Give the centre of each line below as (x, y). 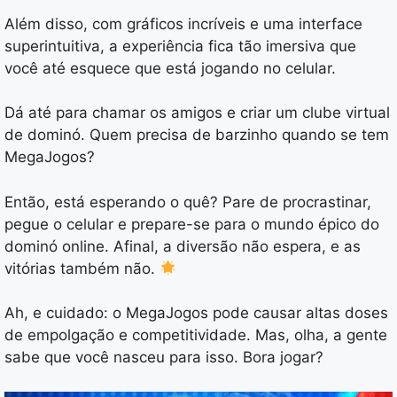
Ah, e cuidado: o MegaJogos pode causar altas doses (196, 313)
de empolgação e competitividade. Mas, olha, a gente (196, 335)
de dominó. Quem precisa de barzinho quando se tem (197, 135)
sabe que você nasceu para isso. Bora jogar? (164, 358)
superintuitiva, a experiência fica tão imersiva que (180, 46)
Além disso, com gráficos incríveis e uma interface (183, 23)
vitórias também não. (82, 268)
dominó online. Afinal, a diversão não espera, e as (183, 246)
